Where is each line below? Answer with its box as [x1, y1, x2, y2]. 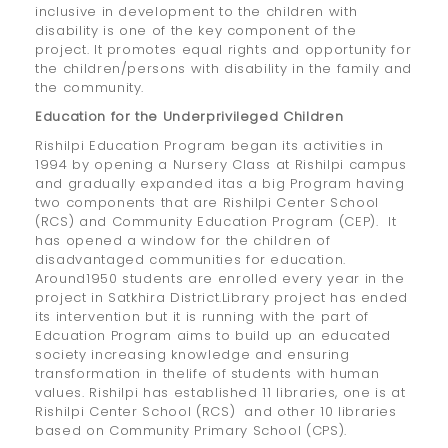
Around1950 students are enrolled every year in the [35, 269, 405, 289]
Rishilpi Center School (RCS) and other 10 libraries [35, 402, 397, 422]
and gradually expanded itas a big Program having [35, 174, 405, 194]
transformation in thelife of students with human [35, 364, 380, 384]
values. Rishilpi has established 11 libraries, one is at [35, 383, 406, 403]
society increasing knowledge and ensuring [35, 345, 350, 365]
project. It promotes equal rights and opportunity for [35, 40, 412, 60]
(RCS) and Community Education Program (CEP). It [35, 212, 397, 232]
